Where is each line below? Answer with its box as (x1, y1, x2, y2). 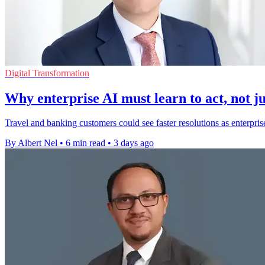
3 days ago (114, 138, 154, 148)
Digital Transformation (5, 67, 89, 78)
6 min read (66, 138, 105, 148)
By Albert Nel (5, 138, 57, 148)
